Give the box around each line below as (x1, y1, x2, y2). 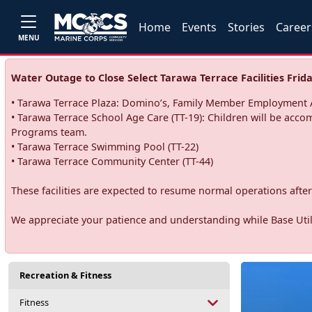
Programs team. (10, 125, 87, 139)
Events (182, 19, 217, 35)
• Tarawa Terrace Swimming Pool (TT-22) (10, 140, 198, 153)
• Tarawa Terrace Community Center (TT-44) (10, 155, 213, 168)
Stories (228, 19, 265, 35)
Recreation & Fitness (19, 269, 111, 281)
